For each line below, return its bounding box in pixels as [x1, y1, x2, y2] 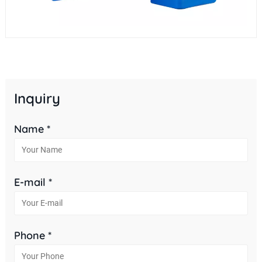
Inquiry [13, 89, 60, 107]
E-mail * [13, 175, 52, 189]
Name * [13, 122, 50, 136]
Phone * [13, 228, 51, 242]
